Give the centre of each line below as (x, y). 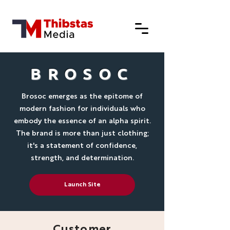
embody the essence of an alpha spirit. (82, 121)
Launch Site (82, 185)
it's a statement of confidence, (82, 146)
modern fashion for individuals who (82, 109)
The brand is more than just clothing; (82, 133)
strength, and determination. (82, 158)
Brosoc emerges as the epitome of (82, 97)
